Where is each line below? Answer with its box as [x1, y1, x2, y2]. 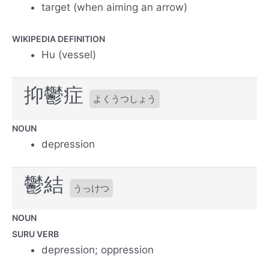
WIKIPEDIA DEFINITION [12, 33, 105, 44]
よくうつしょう [93, 93, 156, 105]
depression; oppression [41, 243, 154, 256]
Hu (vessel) [41, 48, 97, 61]
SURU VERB [12, 228, 59, 239]
